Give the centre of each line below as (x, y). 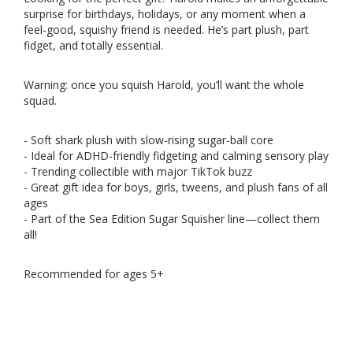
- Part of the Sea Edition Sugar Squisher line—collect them (172, 219)
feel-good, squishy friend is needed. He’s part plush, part (166, 30)
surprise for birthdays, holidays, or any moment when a (165, 14)
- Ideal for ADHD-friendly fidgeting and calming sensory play (176, 156)
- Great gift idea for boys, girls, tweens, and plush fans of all (176, 188)
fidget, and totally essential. (93, 46)
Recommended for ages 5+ (94, 274)
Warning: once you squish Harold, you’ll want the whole (164, 85)
